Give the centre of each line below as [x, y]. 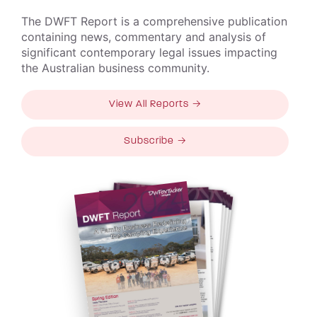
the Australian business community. [115, 68]
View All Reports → [155, 105]
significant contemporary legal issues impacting [149, 53]
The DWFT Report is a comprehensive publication [154, 22]
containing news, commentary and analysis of [144, 37]
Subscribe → [155, 142]
